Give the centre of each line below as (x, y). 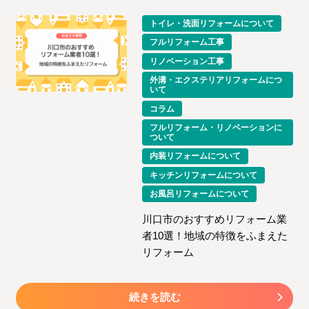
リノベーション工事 (187, 61)
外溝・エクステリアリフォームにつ (216, 80)
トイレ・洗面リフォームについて (212, 23)
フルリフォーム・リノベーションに (216, 128)
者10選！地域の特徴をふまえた (215, 235)
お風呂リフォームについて (200, 194)
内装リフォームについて (196, 156)
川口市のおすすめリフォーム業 (215, 219)
